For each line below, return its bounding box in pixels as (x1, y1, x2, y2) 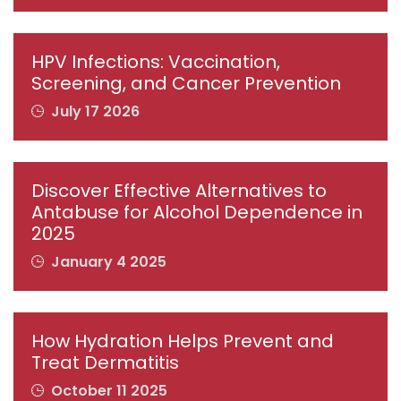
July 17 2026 (47, 101, 140, 123)
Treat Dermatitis (31, 350, 179, 376)
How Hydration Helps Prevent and (31, 328, 334, 354)
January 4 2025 (47, 252, 166, 273)
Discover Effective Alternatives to (31, 178, 327, 204)
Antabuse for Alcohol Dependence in (31, 200, 363, 226)
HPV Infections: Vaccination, (31, 49, 280, 75)
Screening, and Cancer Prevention (31, 71, 341, 97)
